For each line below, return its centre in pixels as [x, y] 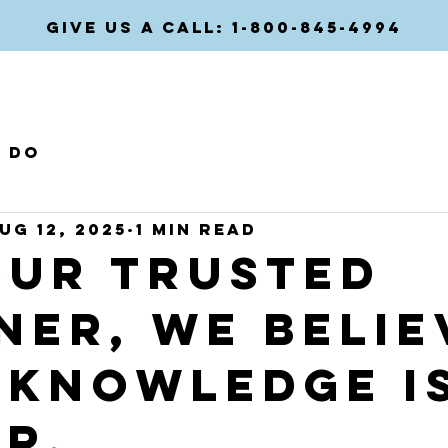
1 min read [196, 228]
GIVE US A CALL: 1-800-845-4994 [224, 27]
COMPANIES [356, 82]
